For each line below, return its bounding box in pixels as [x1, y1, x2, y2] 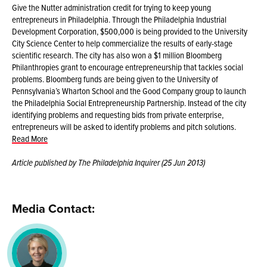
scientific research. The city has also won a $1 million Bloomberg [12, 48, 222, 61]
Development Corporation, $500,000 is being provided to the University [12, 24, 248, 38]
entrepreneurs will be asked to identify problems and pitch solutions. [12, 120, 237, 133]
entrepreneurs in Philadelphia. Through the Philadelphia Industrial [12, 13, 227, 26]
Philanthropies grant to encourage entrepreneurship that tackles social [12, 60, 244, 73]
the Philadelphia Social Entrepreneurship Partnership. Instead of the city [12, 96, 247, 109]
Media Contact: [12, 199, 95, 217]
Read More [12, 132, 48, 145]
